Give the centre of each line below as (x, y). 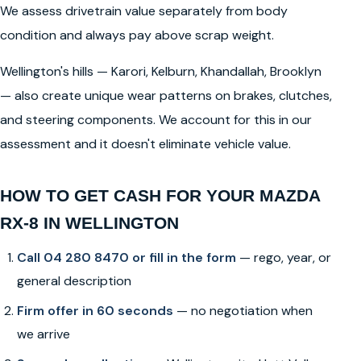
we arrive (43, 334)
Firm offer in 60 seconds (95, 310)
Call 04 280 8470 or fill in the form (126, 257)
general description (74, 280)
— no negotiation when (243, 310)
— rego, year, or (283, 257)
